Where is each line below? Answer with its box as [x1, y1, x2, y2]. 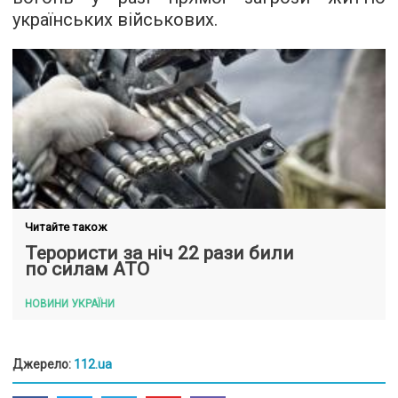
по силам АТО [25, 258, 149, 280]
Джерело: [12, 356, 74, 371]
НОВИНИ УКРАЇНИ [25, 297, 115, 310]
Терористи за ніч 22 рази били [25, 242, 294, 264]
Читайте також [25, 219, 107, 234]
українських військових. [12, 8, 218, 30]
